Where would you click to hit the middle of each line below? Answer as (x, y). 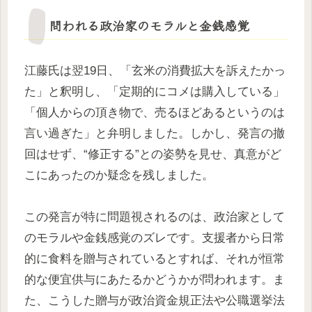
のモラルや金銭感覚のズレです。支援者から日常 (155, 238)
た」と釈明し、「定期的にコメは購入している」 (155, 91)
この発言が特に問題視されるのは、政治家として (155, 217)
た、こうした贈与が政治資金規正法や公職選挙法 (155, 301)
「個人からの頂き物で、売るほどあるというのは (155, 112)
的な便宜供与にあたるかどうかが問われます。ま (155, 280)
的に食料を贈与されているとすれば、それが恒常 (155, 259)
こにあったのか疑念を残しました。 (119, 175)
